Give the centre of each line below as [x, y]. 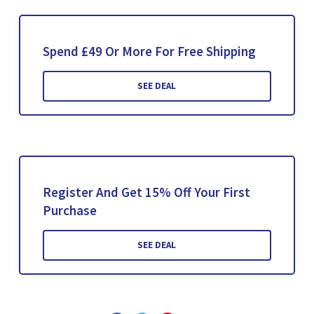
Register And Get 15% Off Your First [146, 192]
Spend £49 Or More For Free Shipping [149, 52]
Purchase [69, 211]
